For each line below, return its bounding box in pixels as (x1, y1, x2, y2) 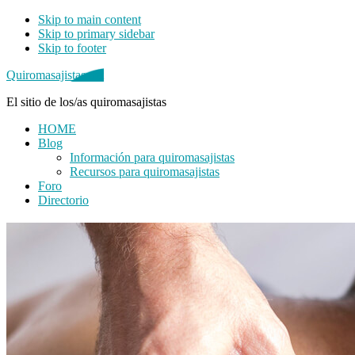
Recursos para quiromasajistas (70, 165, 219, 178)
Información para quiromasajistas (70, 151, 235, 164)
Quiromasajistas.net (6, 68, 104, 82)
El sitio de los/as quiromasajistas (6, 95, 166, 109)
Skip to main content (38, 13, 141, 26)
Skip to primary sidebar (38, 27, 155, 40)
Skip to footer (38, 41, 106, 55)
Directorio (38, 193, 89, 207)
